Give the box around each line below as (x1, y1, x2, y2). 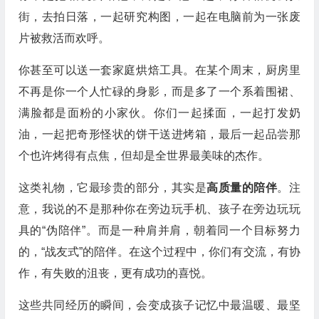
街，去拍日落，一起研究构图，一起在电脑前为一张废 (18, 11, 300, 23)
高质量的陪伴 (206, 182, 278, 194)
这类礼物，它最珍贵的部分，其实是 (18, 182, 207, 194)
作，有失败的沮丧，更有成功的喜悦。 (18, 267, 212, 279)
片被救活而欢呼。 (18, 32, 110, 44)
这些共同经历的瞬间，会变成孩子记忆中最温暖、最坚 (18, 299, 300, 311)
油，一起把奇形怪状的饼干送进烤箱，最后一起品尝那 (18, 128, 300, 140)
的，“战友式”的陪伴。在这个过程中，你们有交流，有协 (18, 246, 300, 258)
